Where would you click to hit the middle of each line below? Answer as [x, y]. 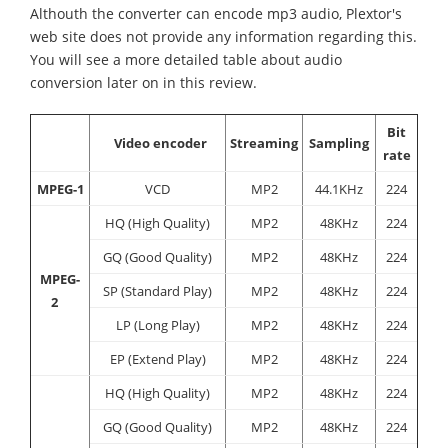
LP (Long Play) [157, 325]
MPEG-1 [60, 189]
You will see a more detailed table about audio [186, 59]
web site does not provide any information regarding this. [223, 36]
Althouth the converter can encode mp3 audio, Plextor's [216, 13]
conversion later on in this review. [143, 82]
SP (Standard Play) [157, 291]
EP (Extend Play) [157, 359]
